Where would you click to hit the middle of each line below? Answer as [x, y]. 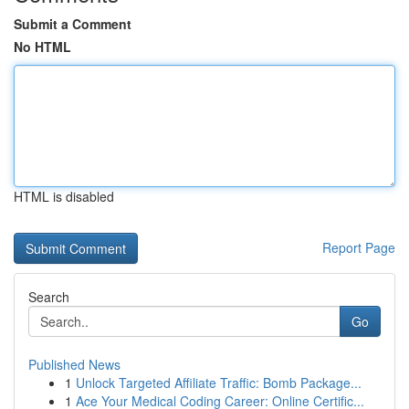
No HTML [42, 47]
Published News [74, 364]
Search [49, 297]
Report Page [359, 247]
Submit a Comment [73, 24]
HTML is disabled [64, 196]
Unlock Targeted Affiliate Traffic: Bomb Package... [219, 383]
